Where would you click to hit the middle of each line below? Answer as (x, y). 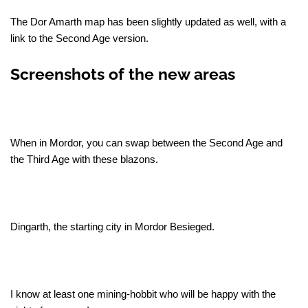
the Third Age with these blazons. (84, 159)
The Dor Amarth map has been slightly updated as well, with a (148, 22)
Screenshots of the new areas (123, 74)
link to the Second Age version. (79, 38)
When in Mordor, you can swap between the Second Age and (146, 143)
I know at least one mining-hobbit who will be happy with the (143, 294)
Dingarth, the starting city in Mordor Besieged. (112, 227)
